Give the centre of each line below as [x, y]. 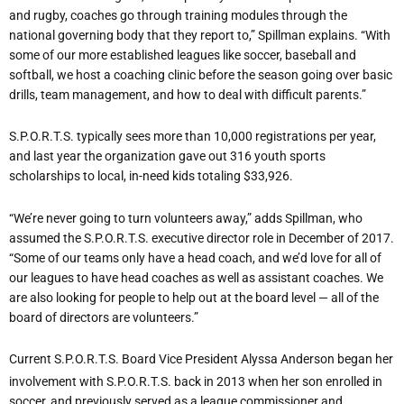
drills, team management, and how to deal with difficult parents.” [188, 94]
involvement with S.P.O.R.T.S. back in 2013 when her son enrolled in [196, 382]
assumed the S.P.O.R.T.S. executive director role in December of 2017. [202, 238]
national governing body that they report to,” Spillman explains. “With [200, 35]
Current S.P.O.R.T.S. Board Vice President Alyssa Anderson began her [201, 359]
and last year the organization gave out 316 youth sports [167, 156]
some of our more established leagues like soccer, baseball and [183, 55]
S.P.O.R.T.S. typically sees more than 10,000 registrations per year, [193, 137]
